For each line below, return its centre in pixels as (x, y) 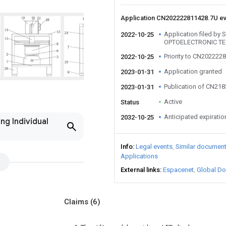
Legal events (154, 147)
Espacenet (178, 170)
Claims (77, 202)
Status (130, 102)
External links (140, 170)
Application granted (193, 71)
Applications (139, 156)
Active (173, 102)
